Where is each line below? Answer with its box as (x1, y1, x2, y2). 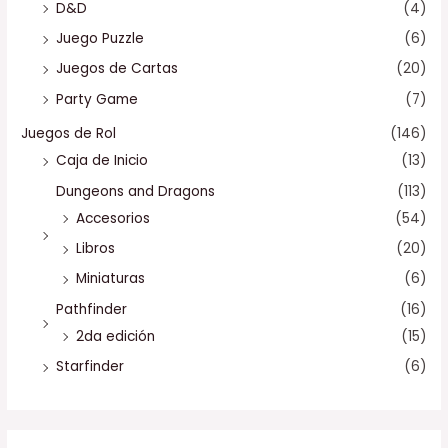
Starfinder (56, 357, 125, 377)
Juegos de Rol (21, 124, 117, 144)
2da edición (76, 326, 156, 346)
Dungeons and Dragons (56, 181, 216, 201)
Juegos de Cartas (56, 59, 179, 79)
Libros (76, 239, 116, 259)
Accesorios (76, 208, 151, 228)
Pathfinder (56, 299, 128, 319)
